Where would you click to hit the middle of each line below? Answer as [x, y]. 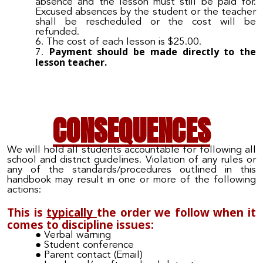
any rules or [229, 160]
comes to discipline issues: [80, 225]
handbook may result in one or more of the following [131, 180]
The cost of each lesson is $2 [113, 42]
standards [90, 170]
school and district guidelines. [76, 160]
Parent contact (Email [92, 255]
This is [27, 213]
